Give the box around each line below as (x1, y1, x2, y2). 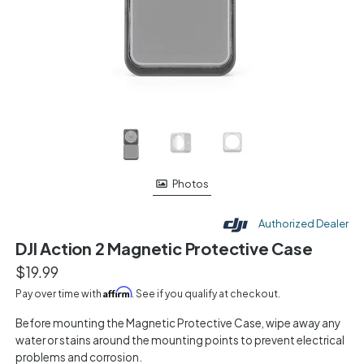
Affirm (103, 285, 132, 298)
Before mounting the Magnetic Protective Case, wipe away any (15, 315, 340, 330)
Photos (171, 176, 209, 190)
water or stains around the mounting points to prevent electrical (15, 332, 344, 347)
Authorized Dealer (257, 217, 349, 231)
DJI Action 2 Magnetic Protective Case (15, 237, 313, 258)
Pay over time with (15, 287, 103, 300)
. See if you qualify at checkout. (132, 287, 280, 300)
